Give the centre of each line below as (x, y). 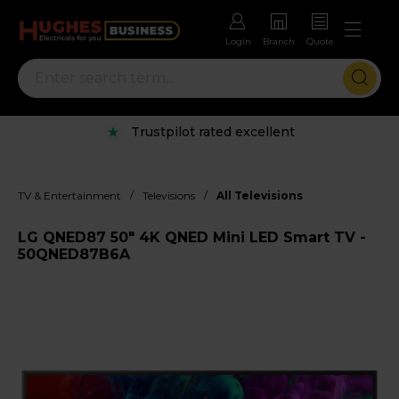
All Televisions (260, 195)
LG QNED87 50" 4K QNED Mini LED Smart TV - (192, 237)
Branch (279, 42)
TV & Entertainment (69, 195)
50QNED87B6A (74, 254)
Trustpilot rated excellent (213, 131)
